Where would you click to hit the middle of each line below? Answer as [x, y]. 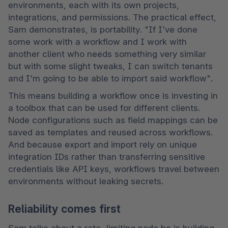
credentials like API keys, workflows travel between [114, 169]
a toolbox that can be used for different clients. [104, 108]
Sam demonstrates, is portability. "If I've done [103, 29]
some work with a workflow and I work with [97, 41]
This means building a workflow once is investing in [113, 95]
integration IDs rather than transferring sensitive [107, 156]
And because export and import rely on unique [103, 144]
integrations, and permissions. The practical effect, [112, 17]
